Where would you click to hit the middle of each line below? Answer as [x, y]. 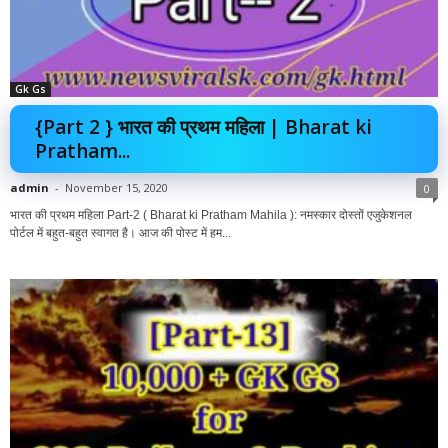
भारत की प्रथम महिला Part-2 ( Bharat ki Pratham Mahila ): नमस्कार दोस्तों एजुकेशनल [211, 215]
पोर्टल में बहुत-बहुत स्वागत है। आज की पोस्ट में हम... [120, 233]
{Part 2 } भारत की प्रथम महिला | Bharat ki [203, 127]
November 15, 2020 [116, 188]
